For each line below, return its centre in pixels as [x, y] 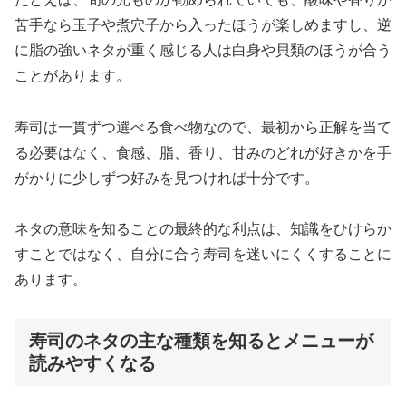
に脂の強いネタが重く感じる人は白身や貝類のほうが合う [203, 50]
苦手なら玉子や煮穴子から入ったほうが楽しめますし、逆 [203, 24]
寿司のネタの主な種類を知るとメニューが [201, 341]
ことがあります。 [72, 75]
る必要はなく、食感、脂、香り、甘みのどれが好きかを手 [203, 152]
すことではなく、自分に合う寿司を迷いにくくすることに [203, 255]
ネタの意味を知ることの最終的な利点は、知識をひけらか [203, 229]
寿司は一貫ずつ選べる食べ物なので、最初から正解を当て [203, 127]
